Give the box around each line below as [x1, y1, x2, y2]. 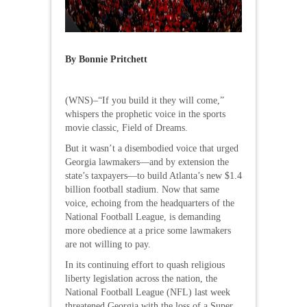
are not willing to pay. [65, 238, 151, 249]
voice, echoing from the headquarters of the [65, 197, 234, 208]
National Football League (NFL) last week [65, 286, 230, 297]
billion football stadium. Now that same [65, 184, 219, 195]
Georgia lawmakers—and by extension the [65, 156, 229, 167]
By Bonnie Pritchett [65, 53, 147, 64]
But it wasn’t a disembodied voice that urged [65, 143, 238, 153]
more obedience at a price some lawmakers [65, 225, 231, 236]
